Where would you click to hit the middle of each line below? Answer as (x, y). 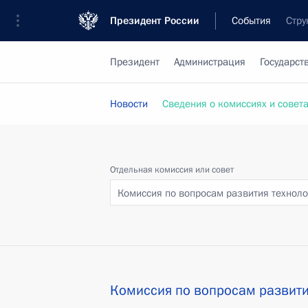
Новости (129, 104)
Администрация (210, 62)
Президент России (155, 21)
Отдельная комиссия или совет (172, 170)
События (251, 21)
